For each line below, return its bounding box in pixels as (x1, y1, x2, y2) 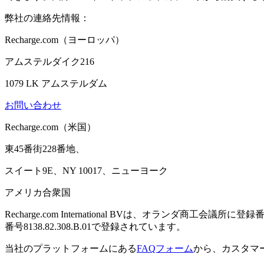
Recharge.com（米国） (5, 122, 96, 133)
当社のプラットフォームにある (5, 243, 137, 254)
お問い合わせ (5, 100, 61, 111)
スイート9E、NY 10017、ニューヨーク (5, 166, 168, 176)
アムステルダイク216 (5, 57, 94, 67)
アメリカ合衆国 (5, 187, 71, 198)
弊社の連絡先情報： (5, 13, 90, 24)
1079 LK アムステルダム (5, 78, 107, 89)
